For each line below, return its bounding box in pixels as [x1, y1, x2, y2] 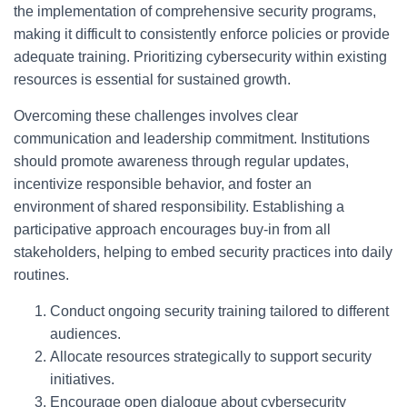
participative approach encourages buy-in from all [14, 222, 331, 237]
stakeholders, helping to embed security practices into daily [14, 244, 392, 260]
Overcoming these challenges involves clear [14, 108, 298, 124]
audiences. [50, 326, 121, 342]
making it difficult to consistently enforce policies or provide [14, 26, 390, 42]
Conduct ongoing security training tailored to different [50, 303, 389, 319]
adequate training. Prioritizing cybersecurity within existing [14, 49, 387, 65]
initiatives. [50, 372, 114, 387]
